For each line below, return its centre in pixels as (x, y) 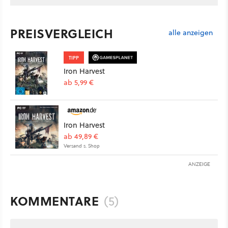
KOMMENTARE (54, 201)
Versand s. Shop (82, 145)
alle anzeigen (191, 33)
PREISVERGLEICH (62, 33)
